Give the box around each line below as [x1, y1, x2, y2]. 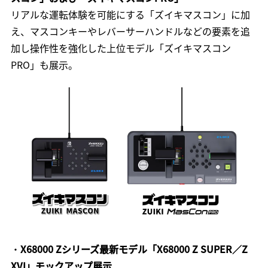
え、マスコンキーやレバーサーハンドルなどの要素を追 [10, 24, 250, 39]
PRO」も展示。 [10, 57, 78, 72]
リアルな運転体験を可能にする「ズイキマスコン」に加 [10, 7, 250, 22]
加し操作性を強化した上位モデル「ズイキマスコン [10, 41, 231, 56]
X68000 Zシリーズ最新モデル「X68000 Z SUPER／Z [20, 242, 248, 257]
